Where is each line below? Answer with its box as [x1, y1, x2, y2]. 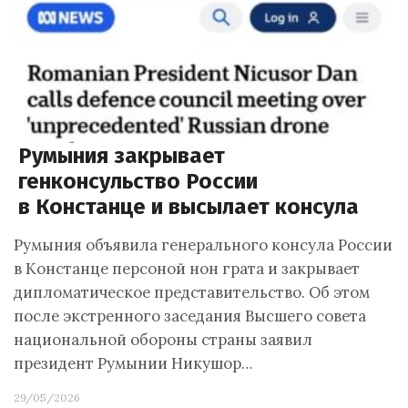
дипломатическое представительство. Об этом [14, 282, 370, 302]
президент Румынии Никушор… [14, 353, 252, 373]
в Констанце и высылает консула [18, 194, 359, 219]
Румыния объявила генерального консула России [14, 235, 393, 255]
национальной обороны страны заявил [14, 330, 312, 350]
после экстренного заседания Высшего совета [14, 306, 366, 326]
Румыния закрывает [18, 143, 225, 168]
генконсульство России [18, 168, 258, 194]
